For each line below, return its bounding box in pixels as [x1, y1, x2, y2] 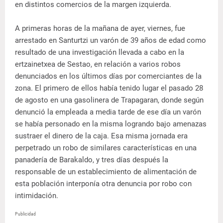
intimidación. [15, 191, 58, 200]
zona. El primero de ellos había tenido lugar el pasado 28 [15, 84, 203, 93]
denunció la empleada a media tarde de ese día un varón [15, 108, 201, 116]
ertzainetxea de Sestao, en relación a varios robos [15, 60, 181, 69]
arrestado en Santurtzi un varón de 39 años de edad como [15, 36, 206, 45]
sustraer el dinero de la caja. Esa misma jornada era [15, 131, 188, 140]
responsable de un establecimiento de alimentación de [15, 167, 197, 176]
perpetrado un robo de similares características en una [15, 143, 197, 152]
